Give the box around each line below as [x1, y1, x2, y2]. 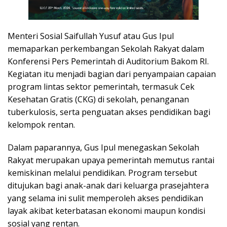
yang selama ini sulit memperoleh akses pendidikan [8, 193, 203, 204]
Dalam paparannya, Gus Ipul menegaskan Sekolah [8, 142, 199, 153]
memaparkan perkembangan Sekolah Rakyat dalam [8, 43, 204, 54]
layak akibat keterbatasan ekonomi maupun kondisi [8, 205, 205, 216]
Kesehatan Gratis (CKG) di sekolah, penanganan [8, 94, 189, 105]
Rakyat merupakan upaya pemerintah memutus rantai [8, 155, 214, 166]
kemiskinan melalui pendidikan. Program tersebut [8, 167, 197, 178]
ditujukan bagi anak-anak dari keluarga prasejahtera [8, 180, 209, 191]
